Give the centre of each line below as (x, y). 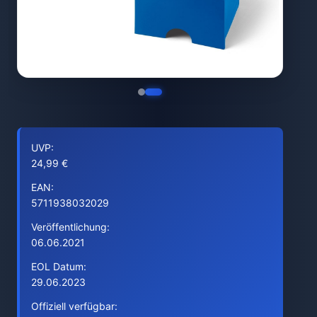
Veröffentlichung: (70, 227)
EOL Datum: (59, 266)
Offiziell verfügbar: (74, 306)
